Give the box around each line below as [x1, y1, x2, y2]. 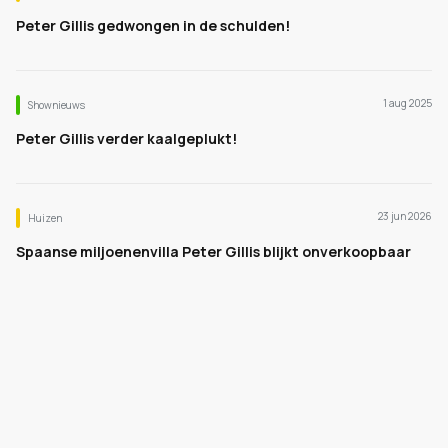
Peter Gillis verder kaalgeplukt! [16, 129, 237, 148]
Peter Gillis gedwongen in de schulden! [16, 16, 290, 35]
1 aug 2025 [383, 96, 432, 110]
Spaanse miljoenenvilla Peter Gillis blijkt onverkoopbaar [16, 242, 411, 261]
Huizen [28, 211, 62, 225]
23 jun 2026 [378, 209, 432, 223]
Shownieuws [28, 98, 85, 112]
